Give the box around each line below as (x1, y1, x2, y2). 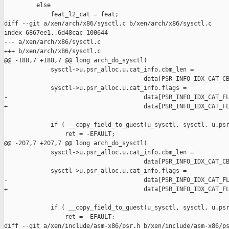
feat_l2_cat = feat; (4, 11, 119, 18)
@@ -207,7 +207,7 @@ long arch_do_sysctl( (4, 140, 147, 147)
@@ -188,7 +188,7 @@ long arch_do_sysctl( (4, 57, 147, 64)
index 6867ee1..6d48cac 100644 (4, 29, 108, 37)
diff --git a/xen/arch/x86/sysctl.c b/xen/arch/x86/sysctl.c (4, 20, 212, 28)
